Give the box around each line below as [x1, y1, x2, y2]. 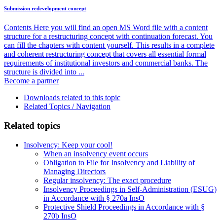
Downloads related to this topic [24, 93, 120, 102]
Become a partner [4, 76, 59, 85]
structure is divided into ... [4, 68, 84, 76]
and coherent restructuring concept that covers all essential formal [4, 50, 206, 59]
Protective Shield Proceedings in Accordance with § [43, 202, 205, 211]
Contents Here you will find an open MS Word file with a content [4, 23, 208, 32]
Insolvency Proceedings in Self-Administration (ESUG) [43, 184, 217, 193]
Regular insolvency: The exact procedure [43, 176, 171, 184]
